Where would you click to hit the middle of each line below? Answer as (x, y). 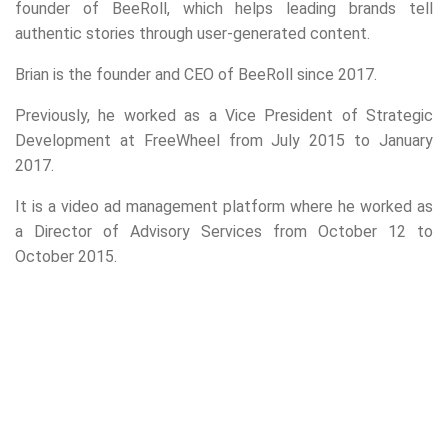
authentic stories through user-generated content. (192, 33)
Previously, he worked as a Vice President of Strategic (224, 115)
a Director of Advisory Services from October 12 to (224, 231)
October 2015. (66, 256)
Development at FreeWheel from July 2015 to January (224, 140)
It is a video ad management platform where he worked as (224, 206)
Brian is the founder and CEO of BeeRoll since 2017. (196, 74)
